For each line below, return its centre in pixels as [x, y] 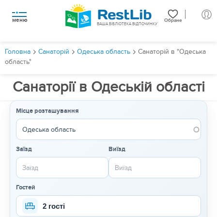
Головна [18, 52]
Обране [173, 20]
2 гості [54, 206]
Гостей [26, 188]
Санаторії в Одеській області [108, 87]
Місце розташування [47, 111]
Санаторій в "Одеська [172, 52]
